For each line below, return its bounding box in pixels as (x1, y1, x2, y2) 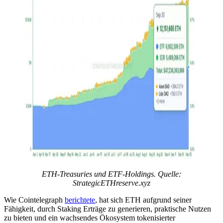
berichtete (65, 195, 95, 204)
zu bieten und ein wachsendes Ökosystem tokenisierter (4, 213, 175, 222)
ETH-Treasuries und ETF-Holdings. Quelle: (42, 169, 181, 178)
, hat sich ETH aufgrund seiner (95, 195, 192, 204)
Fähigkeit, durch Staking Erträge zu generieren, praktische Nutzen (4, 204, 211, 213)
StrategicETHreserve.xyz (73, 178, 150, 187)
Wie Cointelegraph (4, 195, 65, 204)
